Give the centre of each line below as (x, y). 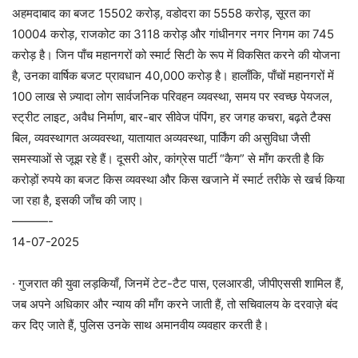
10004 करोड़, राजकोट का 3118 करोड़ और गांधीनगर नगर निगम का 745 (173, 34)
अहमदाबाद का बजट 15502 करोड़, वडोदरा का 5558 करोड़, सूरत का (161, 13)
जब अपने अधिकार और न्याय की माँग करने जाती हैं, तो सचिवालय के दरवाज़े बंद (175, 304)
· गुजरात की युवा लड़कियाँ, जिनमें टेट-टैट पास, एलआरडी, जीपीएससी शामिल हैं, (178, 283)
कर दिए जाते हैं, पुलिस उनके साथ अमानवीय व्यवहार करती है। (141, 325)
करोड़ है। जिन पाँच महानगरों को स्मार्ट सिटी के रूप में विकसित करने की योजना (176, 55)
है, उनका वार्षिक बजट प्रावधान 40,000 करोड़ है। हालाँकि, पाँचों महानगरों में (173, 76)
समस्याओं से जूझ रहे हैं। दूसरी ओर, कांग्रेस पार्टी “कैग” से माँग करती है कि (168, 159)
